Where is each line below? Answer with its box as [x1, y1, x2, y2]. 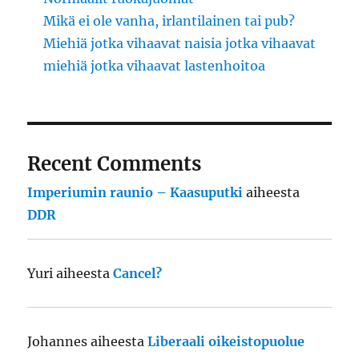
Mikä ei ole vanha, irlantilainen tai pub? [43, 13, 296, 30]
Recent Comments [27, 151, 202, 177]
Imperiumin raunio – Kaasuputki [27, 184, 244, 201]
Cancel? [113, 265, 163, 282]
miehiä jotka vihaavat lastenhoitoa [43, 58, 266, 75]
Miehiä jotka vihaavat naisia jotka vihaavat [43, 35, 317, 52]
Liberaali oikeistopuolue [147, 333, 305, 350]
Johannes [27, 333, 88, 350]
